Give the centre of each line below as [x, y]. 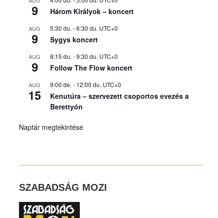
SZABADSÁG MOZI [63, 187]
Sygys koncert [74, 39]
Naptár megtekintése [51, 127]
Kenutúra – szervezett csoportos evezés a [120, 96]
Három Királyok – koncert [92, 11]
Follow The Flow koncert [91, 67]
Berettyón [67, 106]
